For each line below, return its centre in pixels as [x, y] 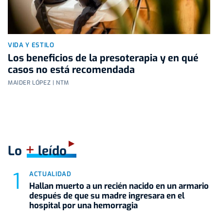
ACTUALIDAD [50, 174]
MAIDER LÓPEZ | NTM [38, 82]
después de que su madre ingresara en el [107, 196]
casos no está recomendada [71, 70]
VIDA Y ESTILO [31, 45]
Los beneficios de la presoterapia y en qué [103, 58]
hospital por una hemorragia [83, 205]
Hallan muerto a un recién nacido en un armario [119, 186]
